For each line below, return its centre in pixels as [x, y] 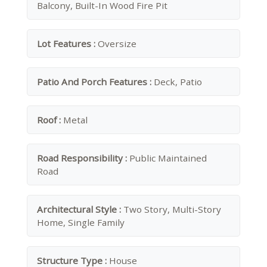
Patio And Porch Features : [95, 82]
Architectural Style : [80, 209]
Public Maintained [168, 158]
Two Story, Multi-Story [172, 209]
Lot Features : [67, 44]
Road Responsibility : [83, 158]
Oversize [117, 44]
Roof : [50, 120]
